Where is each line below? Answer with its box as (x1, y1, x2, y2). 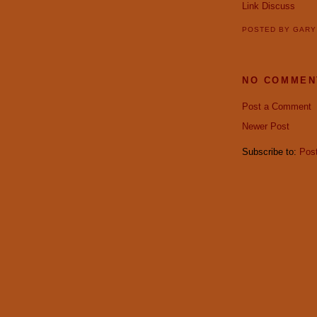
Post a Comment (242, 100, 311, 112)
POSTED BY (242, 25, 294, 34)
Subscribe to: (242, 146, 299, 157)
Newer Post (242, 120, 289, 132)
